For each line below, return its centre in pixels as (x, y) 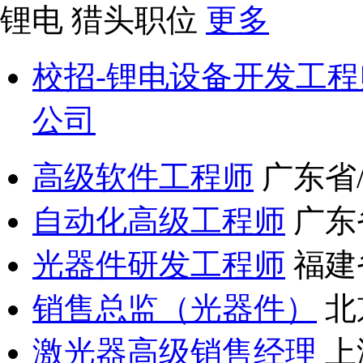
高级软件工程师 (143, 177)
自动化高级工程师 (159, 221)
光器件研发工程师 (159, 265)
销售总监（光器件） (175, 309)
